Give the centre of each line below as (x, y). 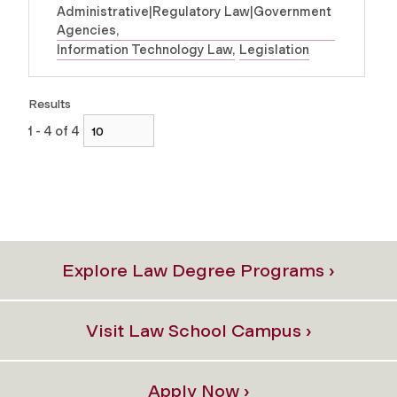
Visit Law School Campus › (198, 330)
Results (50, 104)
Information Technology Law (144, 50)
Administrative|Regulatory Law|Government (194, 12)
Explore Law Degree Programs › (198, 270)
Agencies (86, 31)
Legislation (274, 50)
